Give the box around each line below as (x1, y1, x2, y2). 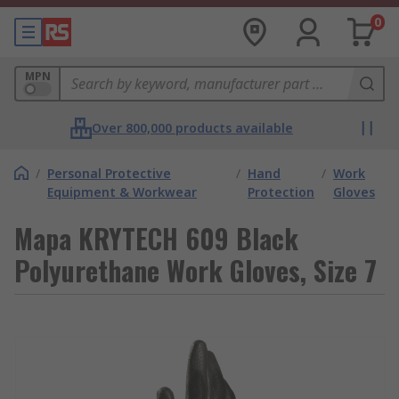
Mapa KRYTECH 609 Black (14, 218, 298, 258)
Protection (248, 183, 315, 200)
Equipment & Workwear (47, 183, 197, 200)
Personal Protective (47, 165, 171, 182)
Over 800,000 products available (92, 119, 293, 136)
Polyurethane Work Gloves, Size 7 (14, 250, 377, 290)
